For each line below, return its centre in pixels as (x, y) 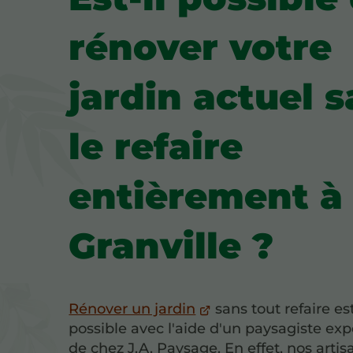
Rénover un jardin (132, 309)
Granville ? (171, 246)
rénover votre (201, 47)
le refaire (156, 147)
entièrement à (206, 196)
